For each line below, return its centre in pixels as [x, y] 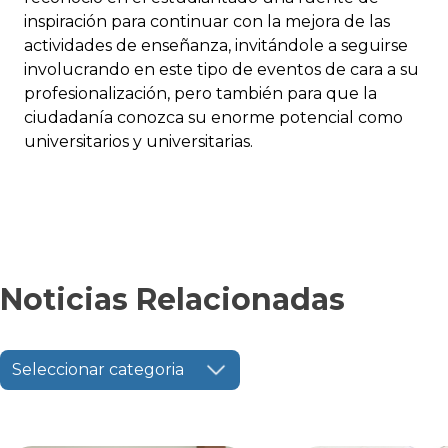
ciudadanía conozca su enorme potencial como [213, 117]
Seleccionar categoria [98, 369]
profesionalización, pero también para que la [200, 93]
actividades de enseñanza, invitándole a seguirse [216, 45]
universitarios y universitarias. [138, 141]
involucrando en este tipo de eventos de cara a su [221, 69]
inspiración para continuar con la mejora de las [207, 21]
